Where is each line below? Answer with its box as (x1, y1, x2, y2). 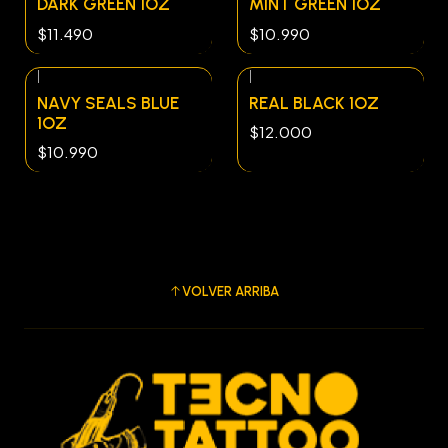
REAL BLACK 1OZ (249, 92, 379, 113)
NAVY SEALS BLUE (37, 92, 179, 113)
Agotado (259, 83, 309, 98)
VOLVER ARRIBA (182, 283, 279, 300)
